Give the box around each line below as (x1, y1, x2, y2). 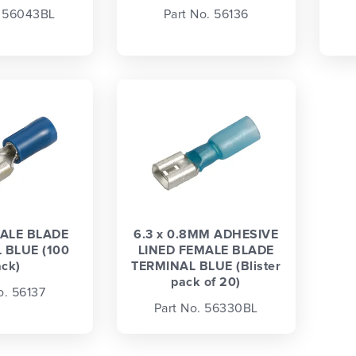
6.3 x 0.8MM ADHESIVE (133, 228, 279, 242)
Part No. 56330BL (153, 301, 258, 315)
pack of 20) (171, 276, 241, 289)
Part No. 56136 (163, 7, 249, 21)
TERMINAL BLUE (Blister (131, 260, 281, 273)
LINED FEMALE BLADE (137, 244, 274, 257)
